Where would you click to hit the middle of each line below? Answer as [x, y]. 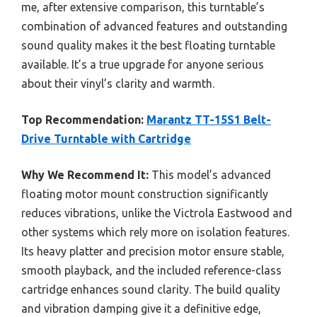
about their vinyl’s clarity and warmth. [118, 83]
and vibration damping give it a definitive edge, [141, 308]
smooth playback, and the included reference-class [151, 270]
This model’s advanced [210, 174]
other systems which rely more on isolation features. [155, 232]
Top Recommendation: [82, 119]
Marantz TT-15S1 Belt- [209, 119]
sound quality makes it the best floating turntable [148, 45]
